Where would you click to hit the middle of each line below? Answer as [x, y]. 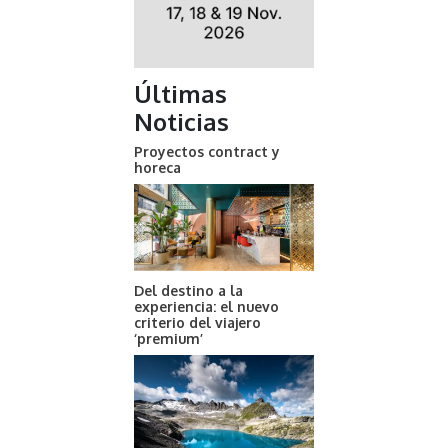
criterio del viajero [197, 323]
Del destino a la [188, 291]
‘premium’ [168, 339]
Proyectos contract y [207, 152]
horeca [157, 168]
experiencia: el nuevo [206, 307]
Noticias [181, 122]
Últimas [180, 94]
